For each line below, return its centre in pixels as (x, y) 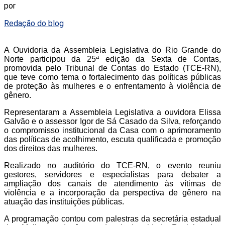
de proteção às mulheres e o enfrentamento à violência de (113, 86)
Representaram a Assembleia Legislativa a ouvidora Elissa (113, 112)
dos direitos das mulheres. (51, 148)
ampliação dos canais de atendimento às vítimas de (113, 184)
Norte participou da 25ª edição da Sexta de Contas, (113, 59)
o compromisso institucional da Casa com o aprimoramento (113, 130)
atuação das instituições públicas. (64, 202)
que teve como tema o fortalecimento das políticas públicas (113, 77)
